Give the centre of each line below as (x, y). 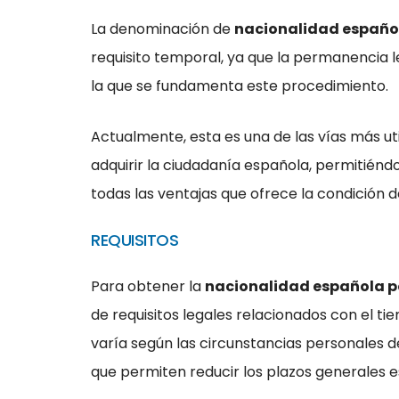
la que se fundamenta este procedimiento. (240, 86)
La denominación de (163, 29)
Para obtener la (148, 286)
